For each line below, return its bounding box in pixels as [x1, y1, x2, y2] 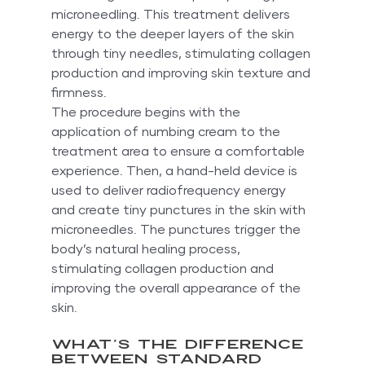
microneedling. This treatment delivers [51, 7, 293, 21]
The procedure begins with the [51, 105, 244, 119]
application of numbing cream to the [51, 125, 284, 139]
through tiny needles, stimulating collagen [51, 46, 314, 60]
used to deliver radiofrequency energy [51, 183, 289, 197]
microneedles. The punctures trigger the [51, 222, 304, 236]
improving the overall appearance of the [51, 281, 304, 295]
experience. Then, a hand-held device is [51, 164, 301, 178]
